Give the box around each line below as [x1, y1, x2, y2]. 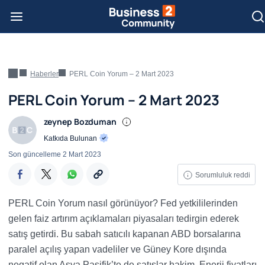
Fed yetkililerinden [160, 198, 238, 208]
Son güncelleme [8, 150, 63, 159]
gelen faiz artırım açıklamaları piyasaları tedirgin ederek [8, 214, 239, 224]
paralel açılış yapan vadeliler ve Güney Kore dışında [8, 244, 227, 254]
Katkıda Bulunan [44, 134, 99, 143]
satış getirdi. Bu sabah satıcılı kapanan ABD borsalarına [8, 229, 241, 239]
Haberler [30, 70, 59, 78]
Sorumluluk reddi [195, 171, 250, 180]
